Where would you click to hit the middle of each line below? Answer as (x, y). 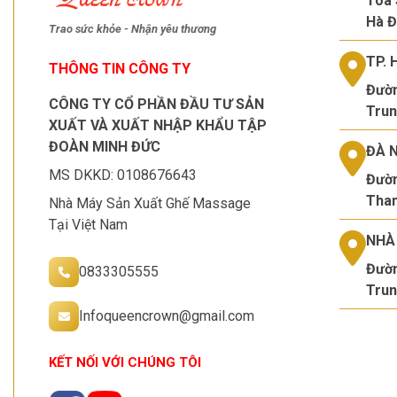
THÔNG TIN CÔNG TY (120, 69)
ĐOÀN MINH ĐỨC (105, 147)
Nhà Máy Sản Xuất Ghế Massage (150, 204)
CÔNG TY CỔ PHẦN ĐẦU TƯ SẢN (156, 105)
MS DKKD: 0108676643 (123, 175)
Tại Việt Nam (88, 225)
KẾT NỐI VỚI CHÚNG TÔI (125, 363)
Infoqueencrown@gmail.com (167, 316)
